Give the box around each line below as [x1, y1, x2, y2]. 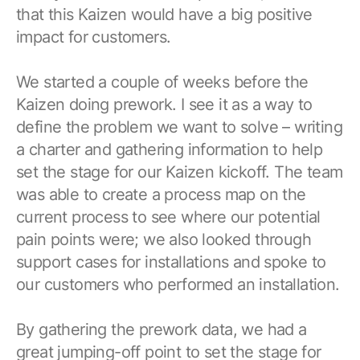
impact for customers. [16, 27, 171, 47]
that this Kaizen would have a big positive [16, 4, 313, 24]
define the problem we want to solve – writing [16, 117, 342, 137]
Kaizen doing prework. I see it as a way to [16, 94, 313, 114]
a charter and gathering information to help [16, 139, 323, 159]
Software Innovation [53, 31, 195, 49]
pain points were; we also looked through [16, 229, 311, 249]
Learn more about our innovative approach [53, 54, 278, 68]
